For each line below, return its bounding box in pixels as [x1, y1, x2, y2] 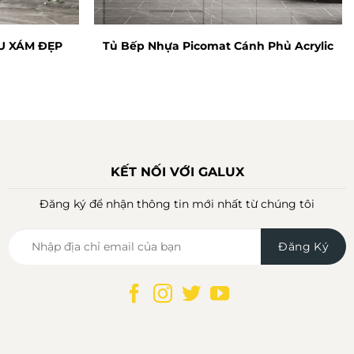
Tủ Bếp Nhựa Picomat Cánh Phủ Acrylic [103, 39, 334, 54]
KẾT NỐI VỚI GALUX [110, 164, 244, 179]
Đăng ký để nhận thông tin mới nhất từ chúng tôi [40, 196, 314, 211]
